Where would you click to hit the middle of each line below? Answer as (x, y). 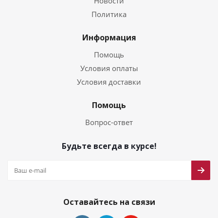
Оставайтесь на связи (109, 202)
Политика (109, 14)
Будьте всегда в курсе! (109, 146)
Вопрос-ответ (109, 122)
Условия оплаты (109, 68)
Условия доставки (109, 82)
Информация (109, 37)
